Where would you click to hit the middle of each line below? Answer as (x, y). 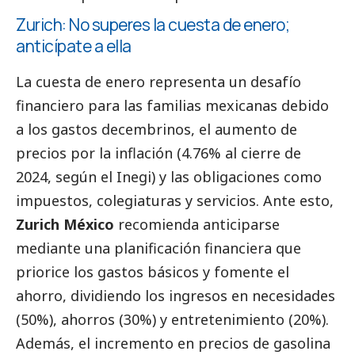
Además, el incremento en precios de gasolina (173, 344)
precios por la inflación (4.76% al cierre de (158, 153)
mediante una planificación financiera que (158, 248)
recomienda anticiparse (197, 225)
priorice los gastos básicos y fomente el (153, 272)
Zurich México (65, 225)
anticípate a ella (75, 46)
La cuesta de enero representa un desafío (158, 82)
